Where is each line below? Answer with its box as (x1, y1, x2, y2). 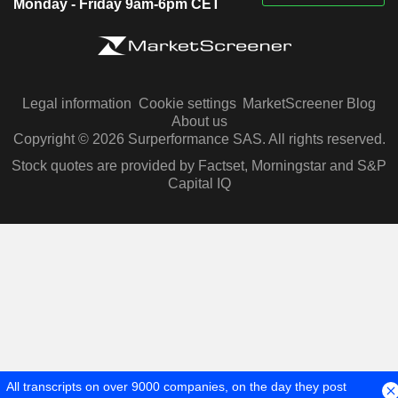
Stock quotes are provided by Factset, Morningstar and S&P (12, 157, 386, 173)
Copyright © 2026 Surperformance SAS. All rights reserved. (12, 131, 386, 147)
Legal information (22, 95, 131, 111)
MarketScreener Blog (243, 95, 376, 111)
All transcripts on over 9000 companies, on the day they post (6, 379, 346, 394)
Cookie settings (138, 95, 236, 111)
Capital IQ (167, 175, 231, 191)
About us (171, 113, 227, 129)
